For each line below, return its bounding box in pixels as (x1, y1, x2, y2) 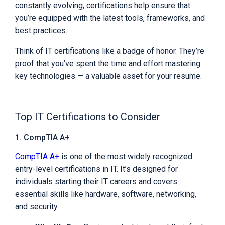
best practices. (15, 26, 67, 36)
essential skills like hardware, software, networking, (15, 189, 196, 199)
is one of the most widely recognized (61, 152, 192, 162)
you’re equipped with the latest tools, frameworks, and (15, 13, 205, 23)
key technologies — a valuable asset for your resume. (15, 71, 202, 81)
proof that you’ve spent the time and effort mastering (15, 59, 200, 69)
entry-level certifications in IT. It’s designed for (15, 164, 178, 174)
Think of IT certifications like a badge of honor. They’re (15, 46, 204, 56)
